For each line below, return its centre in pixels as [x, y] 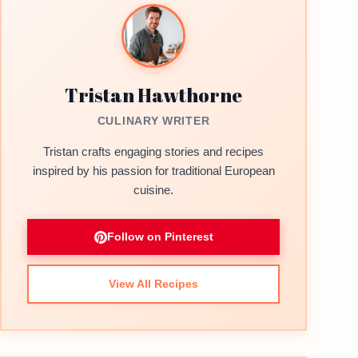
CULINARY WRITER [153, 121]
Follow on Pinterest [160, 237]
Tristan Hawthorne [153, 95]
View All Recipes [153, 284]
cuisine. [153, 190]
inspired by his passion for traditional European [153, 171]
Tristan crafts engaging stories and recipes [153, 151]
